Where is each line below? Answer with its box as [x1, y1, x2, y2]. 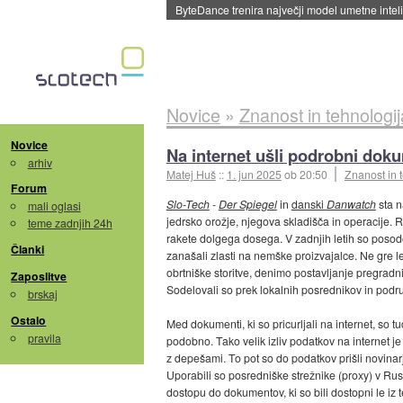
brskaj [27, 286, 58, 302]
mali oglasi [27, 198, 81, 214]
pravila [27, 329, 61, 345]
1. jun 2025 [226, 166, 282, 182]
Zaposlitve [11, 268, 67, 285]
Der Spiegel [218, 196, 277, 212]
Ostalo [11, 311, 47, 328]
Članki [11, 241, 45, 258]
